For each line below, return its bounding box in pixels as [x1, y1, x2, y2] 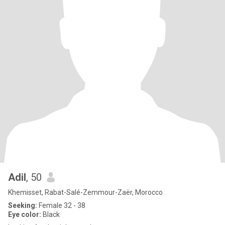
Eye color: [8, 210, 41, 218]
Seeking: [8, 201, 37, 209]
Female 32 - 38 [37, 201, 85, 209]
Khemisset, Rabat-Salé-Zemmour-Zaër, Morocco [8, 188, 163, 196]
